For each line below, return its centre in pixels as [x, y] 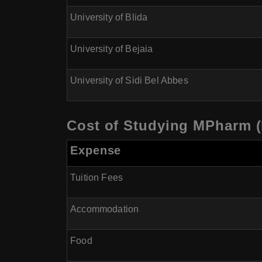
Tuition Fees [97, 177]
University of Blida [109, 17]
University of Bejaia [112, 49]
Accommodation [105, 209]
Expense [96, 150]
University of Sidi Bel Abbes [129, 80]
